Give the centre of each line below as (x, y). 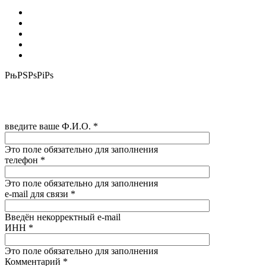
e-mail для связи (38, 194)
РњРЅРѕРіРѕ (29, 75)
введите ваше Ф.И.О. (49, 126)
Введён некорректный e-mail (63, 217)
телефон (23, 160)
